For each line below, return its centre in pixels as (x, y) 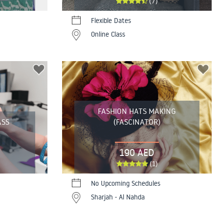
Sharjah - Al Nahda (118, 197)
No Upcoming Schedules (126, 183)
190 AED (137, 152)
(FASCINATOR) (137, 121)
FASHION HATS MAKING (137, 111)
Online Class (108, 34)
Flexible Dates (111, 21)
